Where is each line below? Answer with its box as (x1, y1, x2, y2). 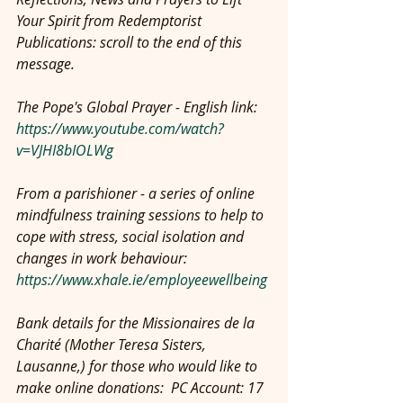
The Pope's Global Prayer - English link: (16, 97, 261, 117)
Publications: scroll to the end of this (16, 32, 246, 52)
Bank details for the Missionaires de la (16, 313, 258, 333)
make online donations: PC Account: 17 (16, 378, 267, 398)
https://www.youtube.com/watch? (16, 119, 224, 139)
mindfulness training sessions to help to (16, 205, 267, 225)
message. (16, 54, 75, 74)
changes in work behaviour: (16, 248, 191, 268)
